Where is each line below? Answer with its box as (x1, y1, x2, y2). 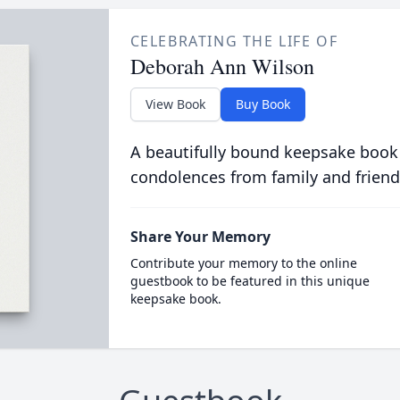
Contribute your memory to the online (129, 254, 357, 271)
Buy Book (235, 96, 290, 112)
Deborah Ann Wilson (129, 52, 314, 80)
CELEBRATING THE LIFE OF (129, 31, 338, 51)
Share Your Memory (129, 227, 271, 246)
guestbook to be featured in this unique (129, 272, 370, 289)
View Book (145, 96, 205, 112)
